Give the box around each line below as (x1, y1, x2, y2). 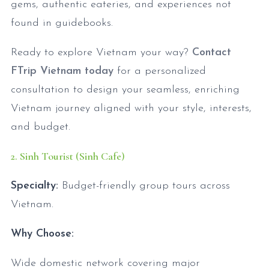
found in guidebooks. (11, 17, 113, 29)
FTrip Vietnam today (11, 65, 113, 77)
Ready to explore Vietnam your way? (11, 47, 192, 59)
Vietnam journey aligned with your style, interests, (11, 103, 252, 115)
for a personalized (113, 65, 206, 77)
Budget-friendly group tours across (58, 180, 230, 192)
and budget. (11, 121, 70, 133)
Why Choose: (11, 228, 74, 240)
